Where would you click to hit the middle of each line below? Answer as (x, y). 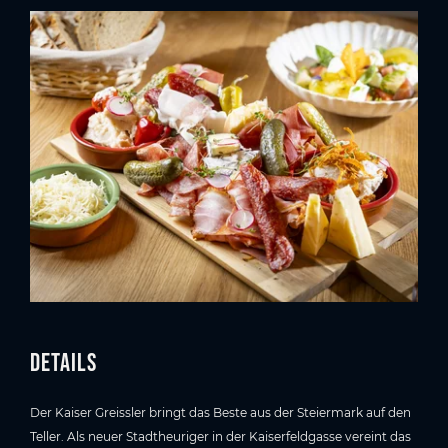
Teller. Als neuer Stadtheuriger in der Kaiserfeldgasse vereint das (220, 437)
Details (63, 362)
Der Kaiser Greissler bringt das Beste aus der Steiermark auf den (220, 413)
